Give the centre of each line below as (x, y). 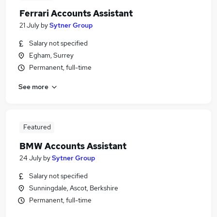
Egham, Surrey (51, 55)
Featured (37, 127)
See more (33, 86)
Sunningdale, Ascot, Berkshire (74, 188)
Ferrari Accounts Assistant (76, 13)
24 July (31, 158)
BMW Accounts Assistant (73, 146)
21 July (29, 25)
